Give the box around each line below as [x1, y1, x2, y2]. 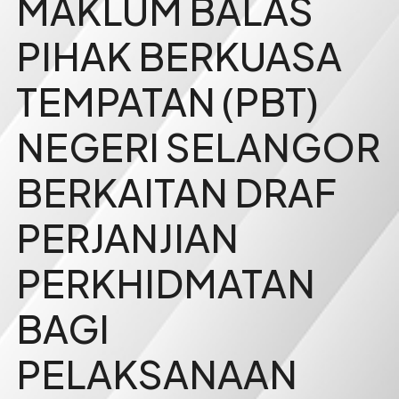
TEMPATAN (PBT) [15, 76, 319, 126]
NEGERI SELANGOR [15, 121, 380, 171]
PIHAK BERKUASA [15, 30, 342, 80]
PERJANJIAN [15, 212, 239, 262]
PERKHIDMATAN [15, 257, 315, 307]
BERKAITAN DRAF [15, 167, 337, 216]
